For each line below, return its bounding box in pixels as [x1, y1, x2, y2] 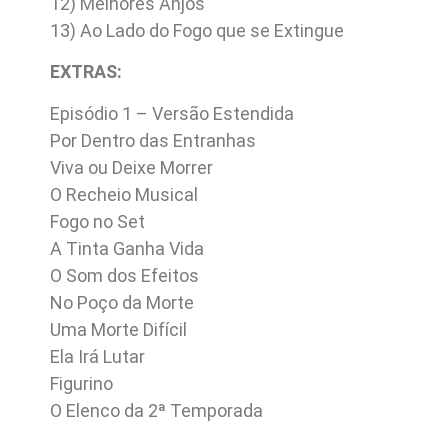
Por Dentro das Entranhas [50, 129, 256, 151]
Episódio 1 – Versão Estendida [50, 102, 294, 124]
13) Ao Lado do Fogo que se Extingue [50, 19, 344, 41]
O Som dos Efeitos [50, 264, 199, 286]
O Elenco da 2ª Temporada [50, 399, 263, 421]
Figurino [50, 372, 113, 394]
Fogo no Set [50, 210, 145, 232]
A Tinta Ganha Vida [50, 237, 204, 259]
